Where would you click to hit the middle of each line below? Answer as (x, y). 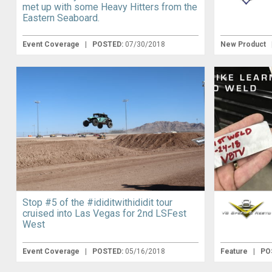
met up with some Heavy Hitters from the (110, 7)
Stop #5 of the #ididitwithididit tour (97, 202)
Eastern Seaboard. (61, 18)
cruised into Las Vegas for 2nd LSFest (104, 213)
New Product (244, 45)
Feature (235, 251)
